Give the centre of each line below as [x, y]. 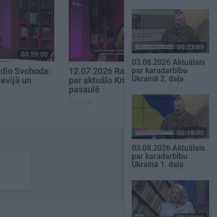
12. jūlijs [81, 101]
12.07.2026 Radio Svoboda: [122, 71]
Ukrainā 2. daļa [158, 79]
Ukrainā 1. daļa [158, 165]
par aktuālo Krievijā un [112, 80]
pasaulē [84, 90]
